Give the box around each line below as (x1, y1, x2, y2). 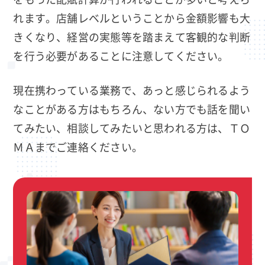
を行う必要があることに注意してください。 (13, 47, 229, 63)
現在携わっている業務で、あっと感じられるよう (13, 82, 251, 98)
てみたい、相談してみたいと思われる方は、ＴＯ (13, 120, 251, 136)
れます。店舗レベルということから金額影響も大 (13, 9, 251, 25)
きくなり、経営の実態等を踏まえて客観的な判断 (13, 28, 251, 44)
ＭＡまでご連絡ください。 (13, 139, 143, 155)
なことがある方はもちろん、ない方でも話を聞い (13, 101, 251, 117)
